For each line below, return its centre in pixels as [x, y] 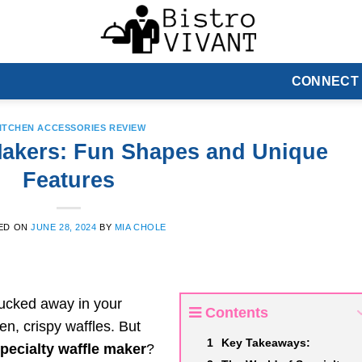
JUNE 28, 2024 [64, 227]
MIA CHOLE [140, 227]
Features [69, 179]
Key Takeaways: [265, 342]
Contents [236, 312]
